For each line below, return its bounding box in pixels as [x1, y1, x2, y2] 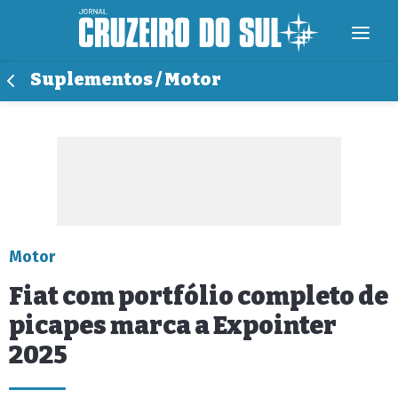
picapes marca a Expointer [9, 311, 337, 340]
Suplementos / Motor [30, 69, 221, 90]
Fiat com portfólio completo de [9, 282, 388, 311]
